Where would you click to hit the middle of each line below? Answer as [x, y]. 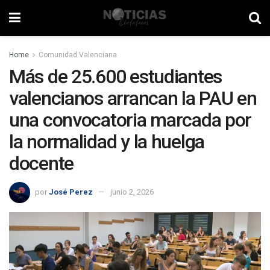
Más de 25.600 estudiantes [115, 77]
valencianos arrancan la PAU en [133, 98]
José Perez [71, 192]
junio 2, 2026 [132, 192]
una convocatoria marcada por [130, 120]
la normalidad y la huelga [107, 142]
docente [42, 163]
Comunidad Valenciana [78, 55]
